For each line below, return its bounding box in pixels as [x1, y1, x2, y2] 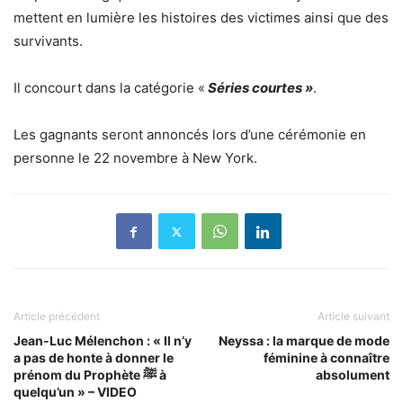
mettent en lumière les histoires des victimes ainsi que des [13, 9, 389, 27]
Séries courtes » [205, 79, 313, 97]
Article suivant [318, 309, 390, 324]
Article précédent [13, 309, 100, 324]
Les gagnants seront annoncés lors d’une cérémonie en [13, 126, 366, 144]
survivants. [13, 32, 83, 50]
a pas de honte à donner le [13, 350, 174, 366]
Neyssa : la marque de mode [219, 333, 390, 349]
